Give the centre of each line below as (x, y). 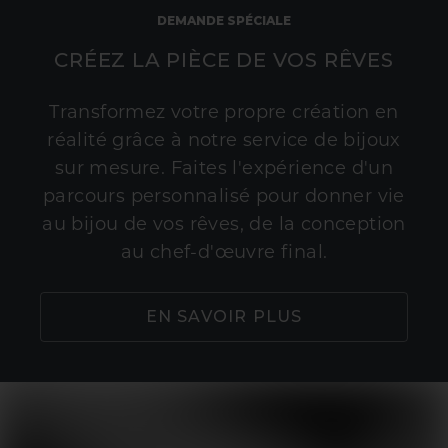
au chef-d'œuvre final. (224, 254)
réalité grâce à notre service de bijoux (224, 142)
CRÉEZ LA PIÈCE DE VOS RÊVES (224, 60)
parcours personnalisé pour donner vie (224, 198)
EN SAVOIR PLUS (224, 317)
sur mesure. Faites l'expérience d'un (224, 170)
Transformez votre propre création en (224, 114)
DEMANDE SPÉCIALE (224, 21)
